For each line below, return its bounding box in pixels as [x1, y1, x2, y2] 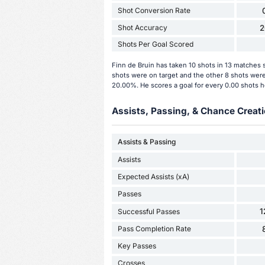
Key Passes [117, 241, 156, 251]
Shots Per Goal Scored [117, 40, 193, 49]
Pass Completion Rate [117, 224, 191, 234]
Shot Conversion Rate [117, 5, 190, 15]
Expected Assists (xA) [117, 172, 189, 182]
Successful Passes [117, 206, 180, 216]
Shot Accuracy [117, 22, 167, 32]
